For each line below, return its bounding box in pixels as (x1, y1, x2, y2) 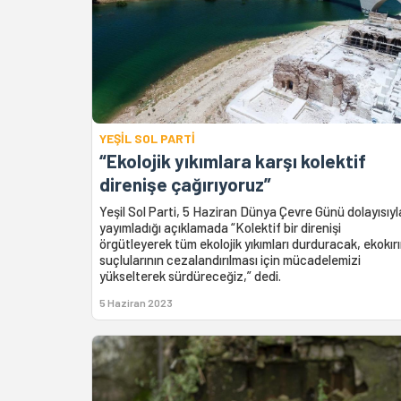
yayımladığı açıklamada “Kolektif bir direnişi (99, 218, 341, 235)
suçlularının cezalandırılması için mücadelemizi (99, 251, 361, 268)
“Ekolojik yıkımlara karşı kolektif (99, 149, 366, 172)
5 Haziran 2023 (99, 295, 173, 309)
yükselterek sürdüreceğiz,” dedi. (99, 267, 281, 284)
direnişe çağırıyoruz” (99, 172, 271, 195)
